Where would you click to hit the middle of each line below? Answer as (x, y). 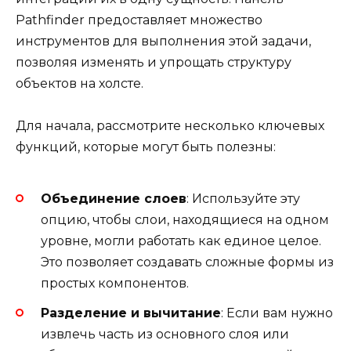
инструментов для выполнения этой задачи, (163, 42)
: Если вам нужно (277, 313)
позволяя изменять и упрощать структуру (154, 63)
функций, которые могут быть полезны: (146, 147)
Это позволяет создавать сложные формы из (187, 262)
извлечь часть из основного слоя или (165, 334)
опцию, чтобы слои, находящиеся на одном (185, 219)
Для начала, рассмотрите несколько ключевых (170, 126)
